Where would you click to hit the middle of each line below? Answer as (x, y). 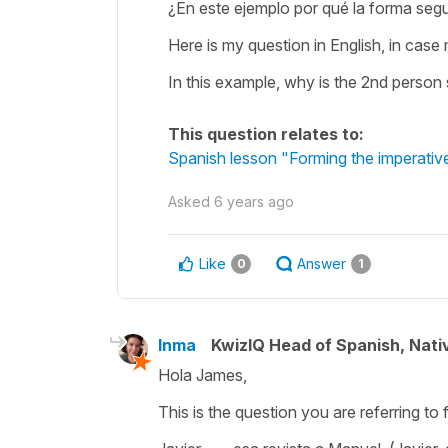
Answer (321, 263)
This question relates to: (266, 133)
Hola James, (202, 374)
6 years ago (254, 201)
